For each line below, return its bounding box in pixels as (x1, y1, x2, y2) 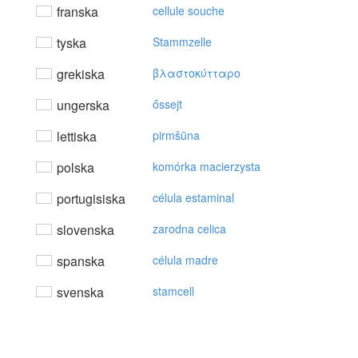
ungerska (54, 96, 109, 115)
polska (54, 158, 94, 177)
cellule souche (153, 2, 225, 19)
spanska (54, 252, 105, 271)
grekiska (54, 65, 105, 84)
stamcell (153, 283, 194, 300)
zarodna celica (153, 221, 226, 237)
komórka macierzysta (153, 158, 261, 175)
